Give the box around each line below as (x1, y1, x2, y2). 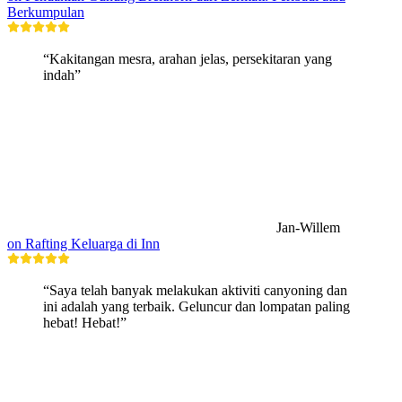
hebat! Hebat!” (43, 315, 127, 331)
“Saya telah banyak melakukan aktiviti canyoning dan (43, 283, 347, 299)
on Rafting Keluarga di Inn (7, 236, 160, 252)
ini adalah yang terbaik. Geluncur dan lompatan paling (43, 299, 350, 315)
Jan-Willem (276, 220, 340, 236)
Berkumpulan (7, 4, 84, 21)
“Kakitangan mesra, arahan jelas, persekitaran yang (43, 51, 332, 67)
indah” (43, 67, 81, 83)
